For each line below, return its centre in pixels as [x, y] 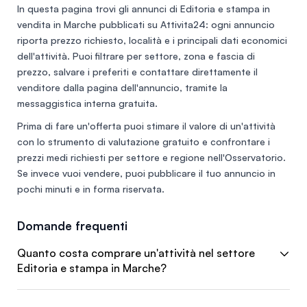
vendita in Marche [57, 24]
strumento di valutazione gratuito [124, 142]
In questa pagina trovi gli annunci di [99, 9]
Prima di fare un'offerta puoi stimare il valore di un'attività [146, 126]
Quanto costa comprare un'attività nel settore [136, 253]
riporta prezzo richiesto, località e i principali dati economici [152, 40]
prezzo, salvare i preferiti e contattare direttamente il [137, 72]
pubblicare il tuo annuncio [207, 173]
